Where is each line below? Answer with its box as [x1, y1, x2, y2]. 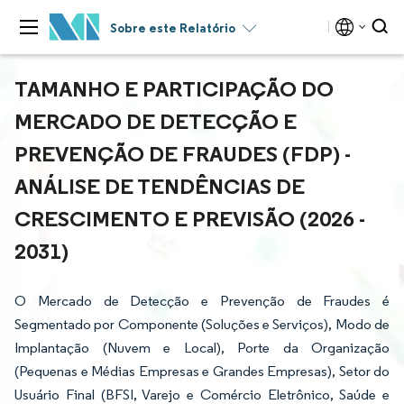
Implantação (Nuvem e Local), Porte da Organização [14, 339, 390, 356]
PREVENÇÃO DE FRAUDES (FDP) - [14, 140, 351, 167]
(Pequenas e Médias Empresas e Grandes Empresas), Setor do [14, 363, 390, 380]
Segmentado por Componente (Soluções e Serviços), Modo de [14, 316, 390, 333]
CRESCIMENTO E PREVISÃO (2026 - [14, 205, 365, 232]
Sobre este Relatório [110, 20, 235, 36]
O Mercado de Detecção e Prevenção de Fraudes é [14, 292, 390, 309]
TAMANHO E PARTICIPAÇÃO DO [14, 75, 334, 102]
